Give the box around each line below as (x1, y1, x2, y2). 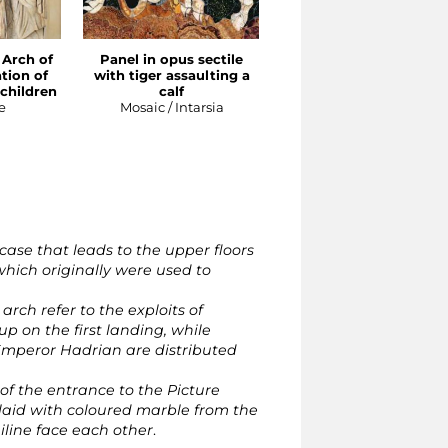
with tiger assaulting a (93, 67, 250, 84)
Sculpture (337, 99, 402, 116)
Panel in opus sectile (100, 51, 243, 68)
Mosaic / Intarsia (119, 99, 224, 116)
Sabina (346, 83, 393, 100)
